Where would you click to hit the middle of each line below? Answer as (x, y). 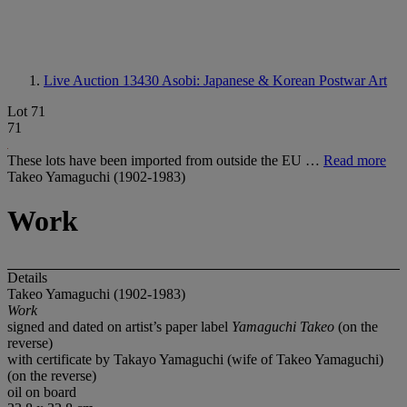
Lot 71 (26, 111)
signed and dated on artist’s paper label (119, 326)
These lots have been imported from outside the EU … (165, 160)
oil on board (42, 392)
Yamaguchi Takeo (285, 326)
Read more (355, 160)
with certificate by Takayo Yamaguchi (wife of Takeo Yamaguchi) (195, 359)
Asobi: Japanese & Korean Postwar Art (274, 80)
